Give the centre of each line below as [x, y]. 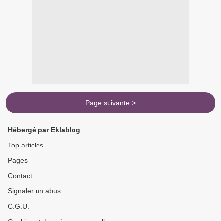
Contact [20, 176]
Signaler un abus [34, 191]
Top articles [26, 145]
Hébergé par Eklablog [44, 130]
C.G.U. [18, 206]
